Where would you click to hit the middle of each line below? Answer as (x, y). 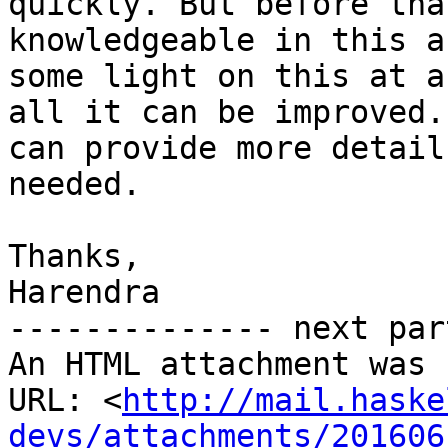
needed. (74, 184)
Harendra (84, 292)
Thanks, (74, 256)
